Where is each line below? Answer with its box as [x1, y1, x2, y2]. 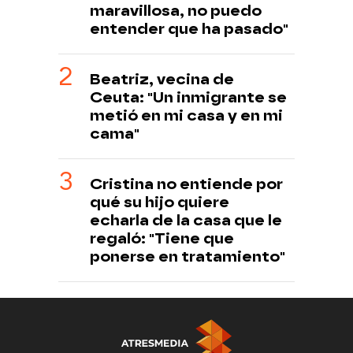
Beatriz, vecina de [90, 70, 234, 89]
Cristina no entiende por [90, 175, 283, 194]
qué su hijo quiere [90, 193, 229, 212]
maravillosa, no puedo [90, 2, 262, 20]
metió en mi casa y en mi [90, 106, 283, 125]
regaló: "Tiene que [90, 229, 234, 248]
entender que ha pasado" [90, 20, 288, 39]
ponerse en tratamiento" [90, 247, 285, 266]
